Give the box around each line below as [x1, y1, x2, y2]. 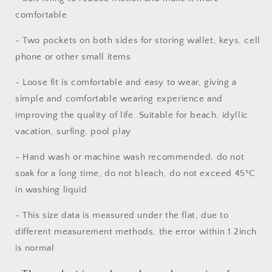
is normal [15, 243, 55, 254]
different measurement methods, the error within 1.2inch [15, 226, 257, 237]
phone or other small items [15, 52, 131, 63]
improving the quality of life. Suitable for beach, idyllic [15, 110, 248, 121]
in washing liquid [15, 185, 87, 195]
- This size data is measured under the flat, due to [15, 210, 229, 221]
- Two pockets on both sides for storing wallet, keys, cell [15, 35, 260, 46]
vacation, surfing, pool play [15, 126, 131, 137]
